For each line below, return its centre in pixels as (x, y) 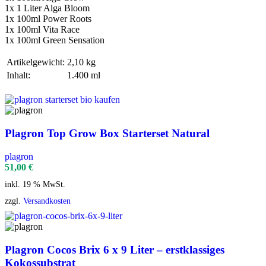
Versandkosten (47, 200)
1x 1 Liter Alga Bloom (47, 8)
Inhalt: (18, 75)
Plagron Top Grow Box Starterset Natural (107, 133)
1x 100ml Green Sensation (55, 40)
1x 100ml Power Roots (48, 19)
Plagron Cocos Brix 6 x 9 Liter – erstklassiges (115, 249)
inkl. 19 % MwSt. (35, 184)
